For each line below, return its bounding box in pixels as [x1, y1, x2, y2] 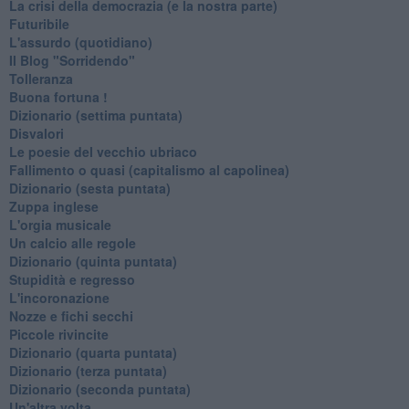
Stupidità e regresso [8, 269, 135, 288]
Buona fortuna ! [8, 87, 108, 106]
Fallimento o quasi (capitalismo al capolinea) [8, 160, 289, 179]
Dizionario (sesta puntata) [8, 178, 171, 197]
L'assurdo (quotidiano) [8, 32, 152, 51]
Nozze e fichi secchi [8, 306, 133, 325]
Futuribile [8, 14, 69, 33]
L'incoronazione [8, 288, 110, 307]
